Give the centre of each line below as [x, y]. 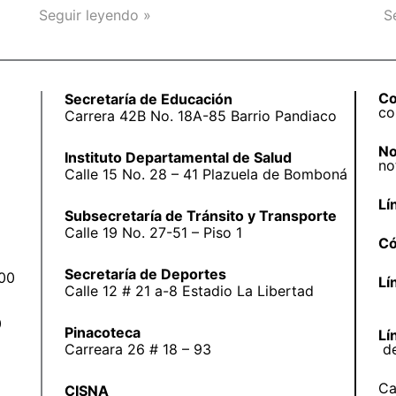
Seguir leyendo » [95, 15]
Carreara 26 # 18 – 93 [137, 349]
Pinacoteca [102, 332]
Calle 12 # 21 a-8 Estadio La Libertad [189, 290]
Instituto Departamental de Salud [178, 157]
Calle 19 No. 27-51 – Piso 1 [153, 232]
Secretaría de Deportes [145, 274]
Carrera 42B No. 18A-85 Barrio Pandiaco [200, 115]
